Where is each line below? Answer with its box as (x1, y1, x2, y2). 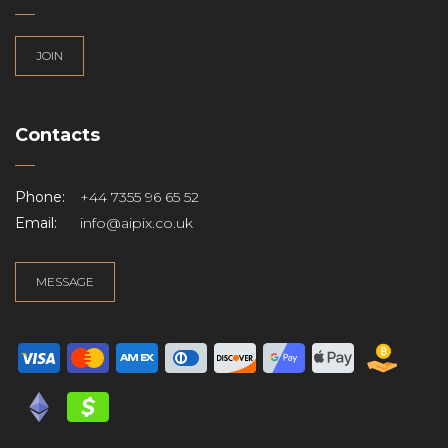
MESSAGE (36, 274, 94, 289)
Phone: (15, 188, 65, 206)
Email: (15, 214, 57, 232)
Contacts (15, 124, 100, 146)
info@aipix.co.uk (80, 214, 193, 232)
